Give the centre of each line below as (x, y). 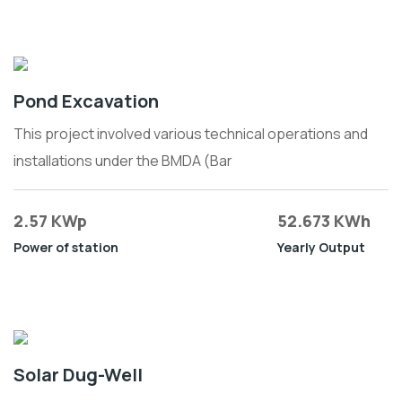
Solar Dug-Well (78, 375)
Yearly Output (321, 247)
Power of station (66, 247)
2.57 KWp (50, 221)
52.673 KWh (324, 221)
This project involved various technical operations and (191, 134)
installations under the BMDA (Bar (123, 161)
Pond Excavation (86, 101)
